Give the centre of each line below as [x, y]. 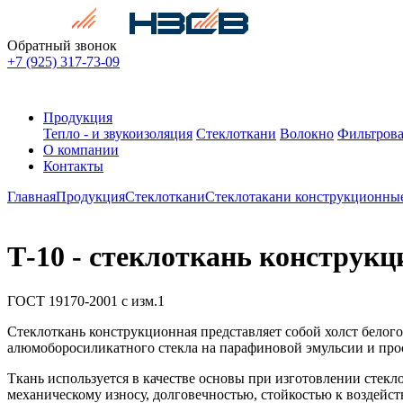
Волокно [307, 134]
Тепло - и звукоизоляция [118, 134]
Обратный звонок [62, 45]
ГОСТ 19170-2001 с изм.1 [86, 300]
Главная [31, 197]
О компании [81, 150]
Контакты [73, 166]
